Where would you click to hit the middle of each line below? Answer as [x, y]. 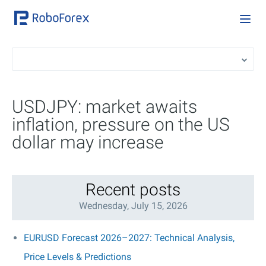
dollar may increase [88, 142]
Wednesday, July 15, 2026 [133, 206]
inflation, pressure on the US [121, 124]
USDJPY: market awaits [104, 107]
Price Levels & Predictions [77, 257]
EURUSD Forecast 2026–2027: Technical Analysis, [129, 238]
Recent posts [133, 190]
